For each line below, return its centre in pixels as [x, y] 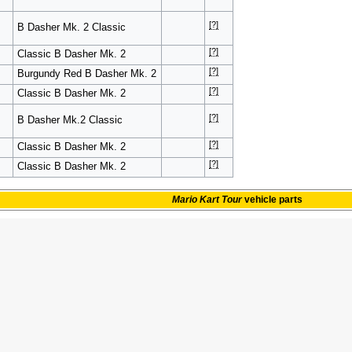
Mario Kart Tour [207, 199]
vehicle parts [272, 199]
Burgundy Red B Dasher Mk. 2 [86, 73]
